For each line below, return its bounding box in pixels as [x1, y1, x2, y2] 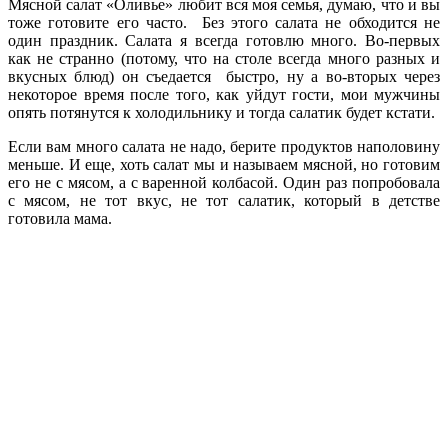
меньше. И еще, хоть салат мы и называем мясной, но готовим [8, 155, 440, 173]
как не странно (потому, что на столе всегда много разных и [8, 49, 440, 67]
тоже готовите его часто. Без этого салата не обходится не [8, 13, 440, 31]
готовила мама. [8, 209, 112, 227]
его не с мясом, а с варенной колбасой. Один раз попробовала [8, 173, 440, 191]
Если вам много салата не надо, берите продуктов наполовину [8, 137, 440, 155]
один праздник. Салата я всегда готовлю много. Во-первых [8, 31, 440, 49]
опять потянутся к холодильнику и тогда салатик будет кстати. [8, 103, 435, 121]
